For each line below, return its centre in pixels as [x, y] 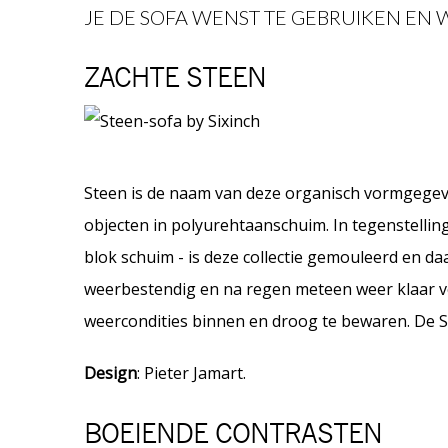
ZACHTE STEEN [175, 79]
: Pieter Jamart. [191, 373]
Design [110, 373]
